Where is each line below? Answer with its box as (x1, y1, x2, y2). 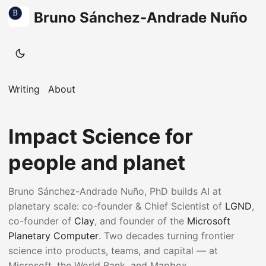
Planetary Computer (8, 230, 99, 242)
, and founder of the (94, 215, 187, 227)
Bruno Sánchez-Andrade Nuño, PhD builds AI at (8, 185, 221, 197)
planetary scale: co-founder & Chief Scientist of (8, 200, 225, 212)
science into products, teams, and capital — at (8, 245, 218, 256)
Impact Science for (8, 124, 193, 148)
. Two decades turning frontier (99, 230, 235, 242)
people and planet (8, 150, 185, 175)
